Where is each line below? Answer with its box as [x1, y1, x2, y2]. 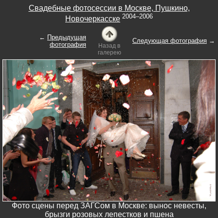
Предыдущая [47, 34, 86, 41]
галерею [97, 49, 121, 56]
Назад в [98, 42, 120, 49]
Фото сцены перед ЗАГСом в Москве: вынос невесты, [12, 201, 206, 210]
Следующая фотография [132, 37, 207, 44]
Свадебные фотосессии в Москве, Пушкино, [28, 3, 190, 12]
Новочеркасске [65, 14, 120, 23]
